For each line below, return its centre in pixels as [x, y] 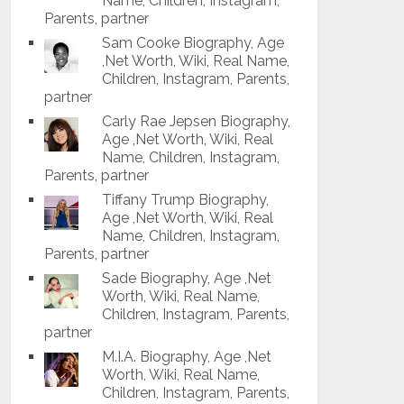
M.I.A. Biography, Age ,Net [187, 357]
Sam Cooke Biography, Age [193, 43]
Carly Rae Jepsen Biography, [197, 121]
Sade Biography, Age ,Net [187, 278]
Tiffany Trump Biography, [186, 200]
